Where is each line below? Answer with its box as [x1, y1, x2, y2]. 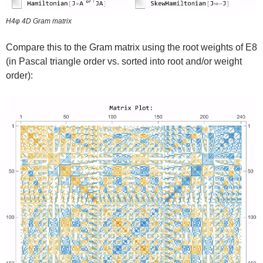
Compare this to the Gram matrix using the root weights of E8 [6, 42, 257, 52]
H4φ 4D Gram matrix [6, 16, 72, 25]
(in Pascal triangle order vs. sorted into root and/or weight [6, 56, 242, 66]
